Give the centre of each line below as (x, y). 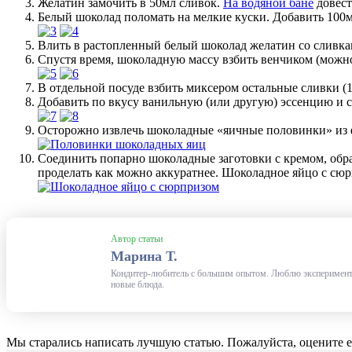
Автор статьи (137, 238)
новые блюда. (137, 285)
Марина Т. (144, 257)
